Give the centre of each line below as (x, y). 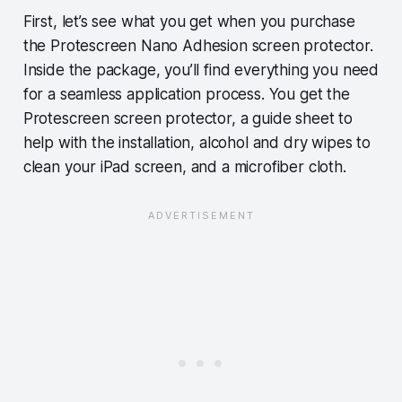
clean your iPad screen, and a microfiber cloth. (184, 167)
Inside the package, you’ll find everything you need (201, 70)
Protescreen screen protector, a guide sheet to (188, 119)
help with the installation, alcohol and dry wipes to (197, 143)
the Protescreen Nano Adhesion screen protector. (198, 46)
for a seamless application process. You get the (186, 95)
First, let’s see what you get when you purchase (189, 22)
